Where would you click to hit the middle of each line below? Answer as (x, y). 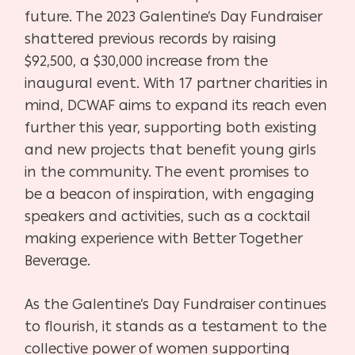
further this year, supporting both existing (171, 127)
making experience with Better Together (164, 238)
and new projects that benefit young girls (171, 149)
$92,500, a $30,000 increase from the (147, 61)
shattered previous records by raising (151, 38)
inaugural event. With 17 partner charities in (177, 83)
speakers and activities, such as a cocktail (168, 216)
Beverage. (58, 260)
